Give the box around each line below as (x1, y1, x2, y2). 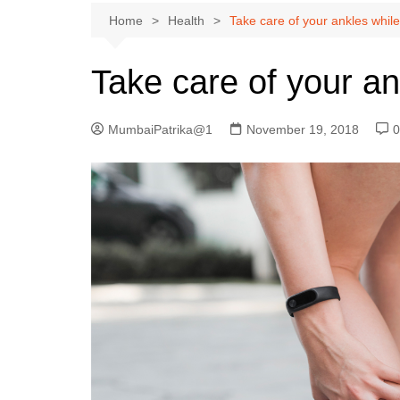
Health (168, 13, 204, 28)
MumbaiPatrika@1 (108, 122, 212, 137)
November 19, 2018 (246, 122, 359, 137)
